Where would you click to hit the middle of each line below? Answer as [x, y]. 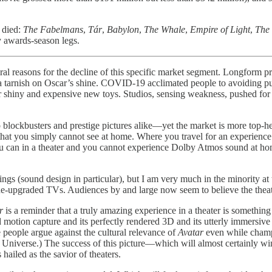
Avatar [192, 233]
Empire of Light [220, 30]
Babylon [123, 30]
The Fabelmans [53, 30]
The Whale [165, 30]
